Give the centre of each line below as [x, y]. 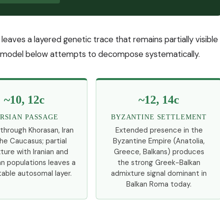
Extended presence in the [159, 130]
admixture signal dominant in [159, 174]
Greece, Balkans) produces [159, 152]
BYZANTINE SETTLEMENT [159, 117]
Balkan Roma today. [159, 184]
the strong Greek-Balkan [159, 163]
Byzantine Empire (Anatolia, [159, 141]
